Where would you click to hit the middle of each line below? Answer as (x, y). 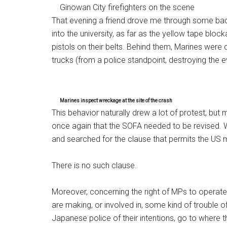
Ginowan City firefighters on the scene (123, 7)
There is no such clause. (94, 165)
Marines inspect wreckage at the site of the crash (116, 101)
